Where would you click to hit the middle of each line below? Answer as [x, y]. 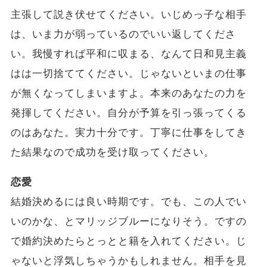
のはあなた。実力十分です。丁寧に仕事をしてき [129, 132]
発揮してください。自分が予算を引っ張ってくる [129, 113]
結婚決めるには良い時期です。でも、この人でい [129, 201]
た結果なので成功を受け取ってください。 [113, 152]
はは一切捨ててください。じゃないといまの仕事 [129, 73]
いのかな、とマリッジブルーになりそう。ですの [129, 221]
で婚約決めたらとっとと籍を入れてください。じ [129, 241]
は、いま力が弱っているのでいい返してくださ [123, 34]
